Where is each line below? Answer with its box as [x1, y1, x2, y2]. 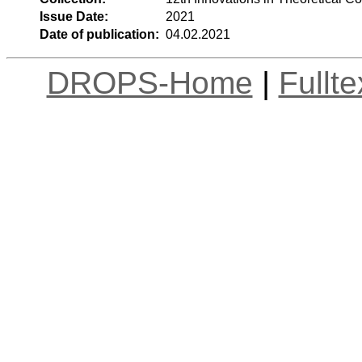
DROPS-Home [46, 65, 253, 100]
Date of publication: [39, 27, 159, 41]
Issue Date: [39, 9, 108, 23]
